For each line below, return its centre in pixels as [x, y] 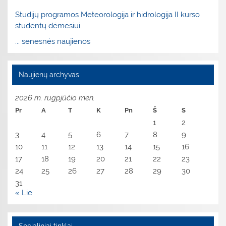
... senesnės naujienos [53, 41]
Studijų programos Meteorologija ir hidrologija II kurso [108, 14]
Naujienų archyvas [49, 74]
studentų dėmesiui [48, 25]
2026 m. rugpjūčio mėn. [55, 98]
